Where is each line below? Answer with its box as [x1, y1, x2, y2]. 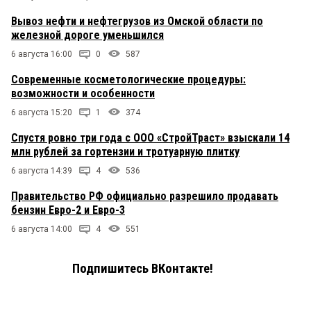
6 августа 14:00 [11, 224, 72, 235]
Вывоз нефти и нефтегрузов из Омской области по [11, 15, 263, 28]
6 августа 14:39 [11, 166, 72, 176]
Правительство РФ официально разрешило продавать [11, 190, 278, 203]
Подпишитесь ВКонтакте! [72, 261, 213, 277]
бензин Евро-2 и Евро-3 [11, 203, 125, 217]
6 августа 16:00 [11, 49, 72, 60]
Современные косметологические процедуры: [11, 73, 246, 87]
